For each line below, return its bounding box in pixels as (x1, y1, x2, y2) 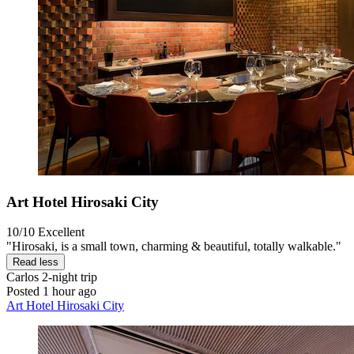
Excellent (38, 225, 85, 239)
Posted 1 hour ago (6, 284, 96, 299)
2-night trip (39, 270, 97, 284)
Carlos (6, 270, 39, 284)
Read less (13, 256, 58, 269)
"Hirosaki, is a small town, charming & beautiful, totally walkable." (6, 239, 341, 254)
